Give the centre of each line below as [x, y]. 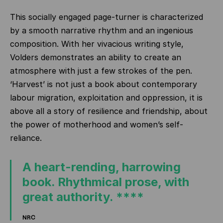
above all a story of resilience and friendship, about [109, 111]
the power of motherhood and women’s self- [97, 124]
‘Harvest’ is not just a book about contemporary [104, 84]
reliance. [26, 138]
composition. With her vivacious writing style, [97, 44]
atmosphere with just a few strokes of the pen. [101, 71]
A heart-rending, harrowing [102, 167]
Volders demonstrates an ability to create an [96, 57]
